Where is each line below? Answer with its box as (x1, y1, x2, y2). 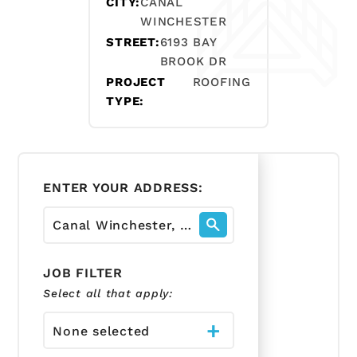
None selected (53, 324, 151, 339)
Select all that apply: (43, 286, 173, 300)
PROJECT (106, 74, 166, 89)
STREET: (106, 34, 160, 49)
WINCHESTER (140, 14, 227, 29)
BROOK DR (159, 53, 227, 69)
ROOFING (192, 74, 251, 89)
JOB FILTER (43, 265, 127, 280)
